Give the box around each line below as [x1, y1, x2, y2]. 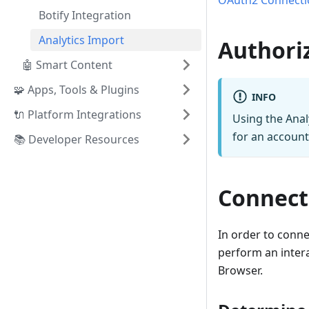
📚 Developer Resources [14, 132, 139, 147]
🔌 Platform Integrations [14, 107, 141, 122]
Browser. [218, 263, 263, 279]
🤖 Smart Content [22, 57, 112, 72]
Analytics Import [39, 32, 124, 48]
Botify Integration [39, 8, 131, 23]
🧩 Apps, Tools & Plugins [14, 82, 139, 97]
